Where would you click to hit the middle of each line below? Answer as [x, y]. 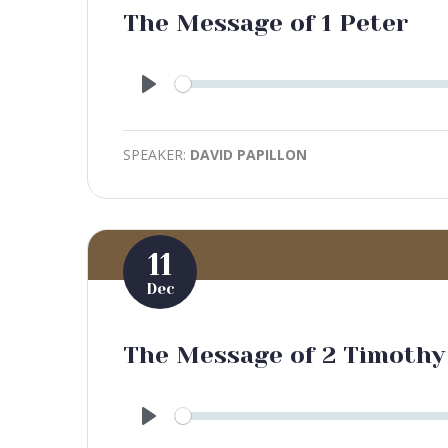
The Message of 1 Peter [265, 22]
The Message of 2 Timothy [284, 354]
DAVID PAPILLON [248, 154]
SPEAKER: [156, 154]
